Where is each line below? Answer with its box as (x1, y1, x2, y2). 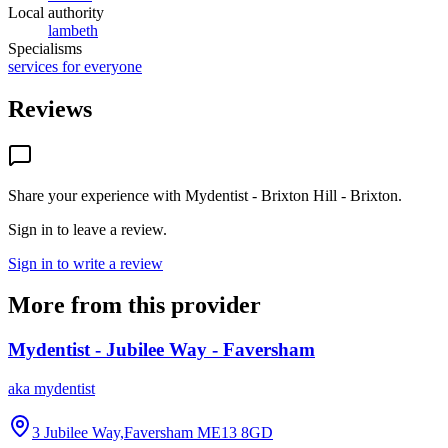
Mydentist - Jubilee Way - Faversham (8, 339, 315, 361)
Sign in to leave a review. (8, 220, 167, 238)
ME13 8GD (197, 424, 273, 442)
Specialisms (8, 39, 82, 57)
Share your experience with (8, 186, 185, 204)
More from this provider (8, 292, 261, 319)
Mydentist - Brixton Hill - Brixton (185, 186, 398, 204)
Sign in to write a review (8, 254, 163, 272)
